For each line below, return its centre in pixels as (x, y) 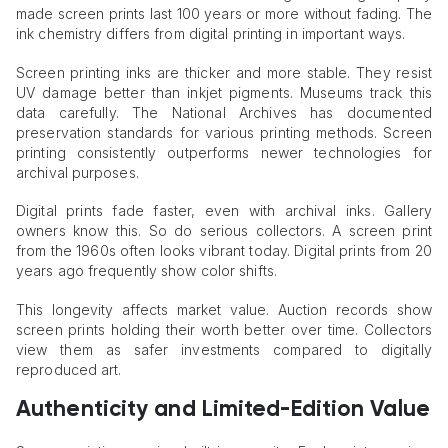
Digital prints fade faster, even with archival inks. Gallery (224, 211)
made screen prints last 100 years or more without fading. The (224, 14)
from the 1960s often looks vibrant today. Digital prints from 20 (224, 251)
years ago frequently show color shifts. (146, 271)
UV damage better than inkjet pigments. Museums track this (224, 92)
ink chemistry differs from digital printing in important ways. (211, 34)
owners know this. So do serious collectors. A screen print (224, 231)
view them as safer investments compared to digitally (224, 350)
